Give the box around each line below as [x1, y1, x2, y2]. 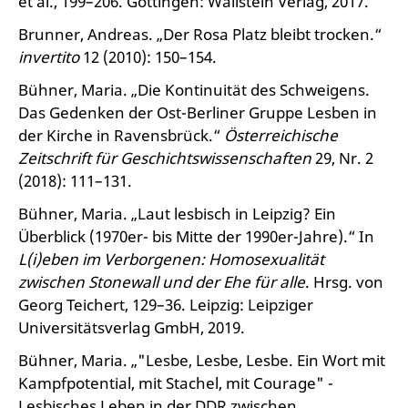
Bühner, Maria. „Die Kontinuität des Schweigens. [18, 79, 370, 100]
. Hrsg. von [305, 271, 383, 292]
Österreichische [224, 125, 338, 146]
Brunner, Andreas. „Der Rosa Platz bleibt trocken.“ [18, 24, 382, 45]
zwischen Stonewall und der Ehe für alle [18, 271, 305, 292]
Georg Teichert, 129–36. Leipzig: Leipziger [18, 294, 313, 315]
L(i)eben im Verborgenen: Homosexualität [18, 249, 324, 270]
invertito [18, 46, 79, 67]
